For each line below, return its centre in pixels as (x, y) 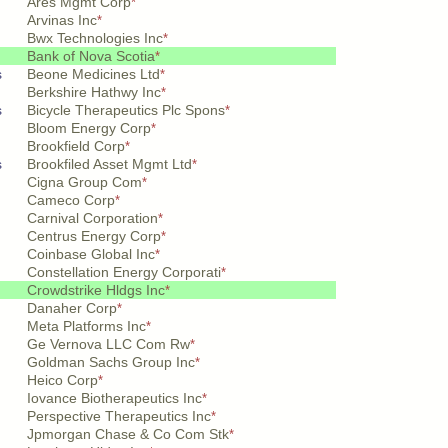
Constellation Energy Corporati (124, 272)
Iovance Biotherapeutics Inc (114, 398)
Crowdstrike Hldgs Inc (96, 290)
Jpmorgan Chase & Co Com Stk (128, 434)
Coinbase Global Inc (91, 254)
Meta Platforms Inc (86, 326)
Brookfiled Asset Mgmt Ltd (109, 164)
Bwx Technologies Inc (95, 38)
